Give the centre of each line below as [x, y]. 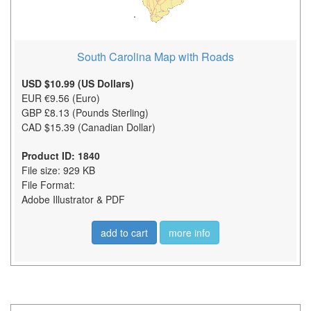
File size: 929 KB [58, 170]
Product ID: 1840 [61, 155]
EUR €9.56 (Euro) [61, 98]
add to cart [124, 232]
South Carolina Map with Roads [155, 56]
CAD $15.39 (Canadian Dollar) [89, 127]
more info [190, 232]
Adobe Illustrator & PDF [73, 199]
